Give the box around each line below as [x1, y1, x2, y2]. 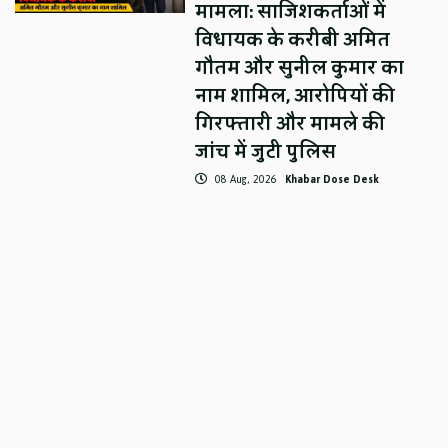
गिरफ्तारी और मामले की [195, 107, 386, 142]
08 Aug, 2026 [212, 169, 281, 191]
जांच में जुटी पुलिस [195, 135, 337, 170]
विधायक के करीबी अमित [195, 23, 391, 58]
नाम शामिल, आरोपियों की [195, 79, 396, 114]
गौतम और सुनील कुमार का [195, 51, 405, 86]
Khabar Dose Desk [285, 169, 380, 191]
